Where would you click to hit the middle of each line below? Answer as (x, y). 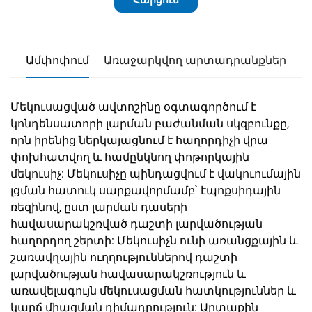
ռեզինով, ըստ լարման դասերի (99, 207)
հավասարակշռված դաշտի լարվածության (136, 224)
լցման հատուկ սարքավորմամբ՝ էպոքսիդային (146, 190)
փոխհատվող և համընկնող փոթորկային (130, 157)
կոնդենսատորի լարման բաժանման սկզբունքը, (150, 123)
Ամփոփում (57, 60)
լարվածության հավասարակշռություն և (128, 274)
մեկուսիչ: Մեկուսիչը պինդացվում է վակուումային (156, 173)
